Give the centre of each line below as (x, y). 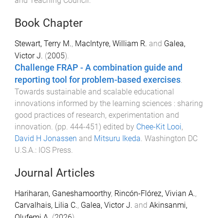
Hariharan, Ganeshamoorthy (63, 193)
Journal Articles (55, 173)
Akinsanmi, (168, 205)
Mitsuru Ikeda (117, 138)
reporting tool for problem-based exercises (98, 80)
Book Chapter (49, 23)
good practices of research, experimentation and (97, 115)
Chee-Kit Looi (159, 127)
